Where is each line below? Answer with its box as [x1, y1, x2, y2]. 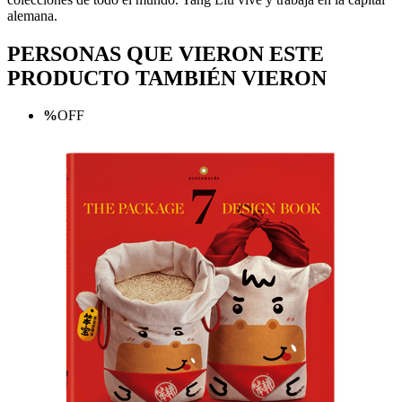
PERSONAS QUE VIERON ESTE [7, 41, 324, 66]
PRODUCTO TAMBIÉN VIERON [7, 66, 327, 90]
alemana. [7, 7, 57, 23]
